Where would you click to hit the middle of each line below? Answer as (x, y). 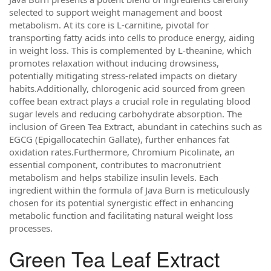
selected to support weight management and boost (116, 12)
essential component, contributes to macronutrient (115, 164)
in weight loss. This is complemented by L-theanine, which (130, 50)
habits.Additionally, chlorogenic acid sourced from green (127, 88)
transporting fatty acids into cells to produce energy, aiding (132, 37)
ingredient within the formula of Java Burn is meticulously (129, 190)
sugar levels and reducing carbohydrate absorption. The (126, 113)
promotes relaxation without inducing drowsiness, (114, 63)
